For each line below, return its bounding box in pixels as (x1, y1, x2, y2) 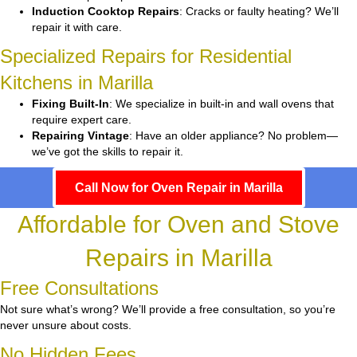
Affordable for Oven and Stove (18, 211, 339, 238)
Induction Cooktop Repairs (32, 5, 179, 18)
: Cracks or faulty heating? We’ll (179, 5, 339, 18)
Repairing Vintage (32, 129, 129, 143)
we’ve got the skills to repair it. (32, 145, 183, 159)
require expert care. (32, 113, 131, 127)
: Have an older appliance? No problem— (129, 129, 338, 143)
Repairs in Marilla (84, 245, 273, 272)
